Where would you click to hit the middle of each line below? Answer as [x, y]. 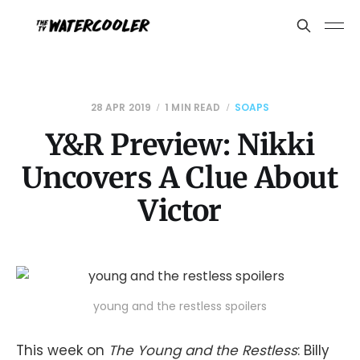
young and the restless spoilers [180, 306]
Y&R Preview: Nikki [180, 145]
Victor [180, 211]
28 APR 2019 [121, 107]
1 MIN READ [193, 107]
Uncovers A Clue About [180, 178]
